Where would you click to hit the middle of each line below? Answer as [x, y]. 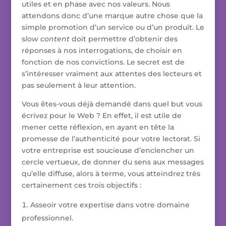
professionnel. [47, 218]
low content [47, 39]
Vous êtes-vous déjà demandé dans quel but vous [112, 104]
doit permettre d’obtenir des [123, 39]
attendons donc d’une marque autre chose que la [112, 16]
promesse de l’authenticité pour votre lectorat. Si [111, 139]
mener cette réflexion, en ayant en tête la [98, 127]
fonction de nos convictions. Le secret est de [103, 62]
